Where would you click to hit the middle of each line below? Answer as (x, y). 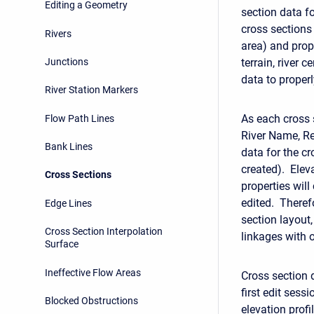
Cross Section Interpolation (104, 232)
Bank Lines (69, 147)
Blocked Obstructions (91, 300)
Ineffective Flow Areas (93, 272)
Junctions (67, 61)
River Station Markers (91, 90)
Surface (62, 244)
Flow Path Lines (80, 118)
